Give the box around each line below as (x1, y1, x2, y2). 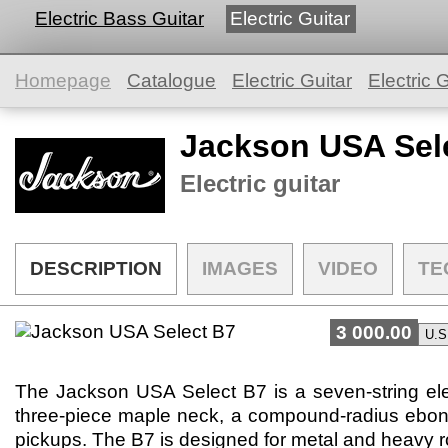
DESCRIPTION (30, 258, 162, 279)
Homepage (15, 70, 111, 91)
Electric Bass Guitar (35, 8, 204, 29)
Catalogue (127, 70, 216, 91)
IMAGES (202, 258, 278, 279)
